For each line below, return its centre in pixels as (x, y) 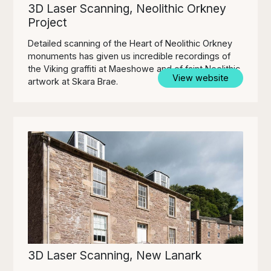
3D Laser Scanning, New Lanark (115, 256)
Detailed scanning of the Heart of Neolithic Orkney (130, 43)
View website (200, 77)
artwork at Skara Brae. (73, 81)
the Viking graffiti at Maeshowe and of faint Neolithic (134, 68)
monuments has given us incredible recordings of (129, 56)
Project (48, 22)
